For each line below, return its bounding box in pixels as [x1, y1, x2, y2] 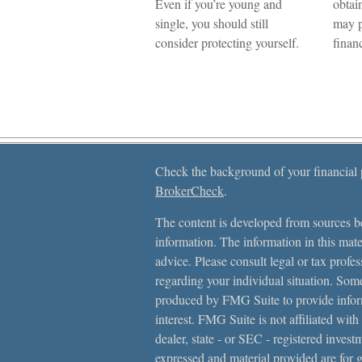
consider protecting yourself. [155, 34, 299, 51]
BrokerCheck [155, 182, 224, 199]
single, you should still [155, 15, 268, 32]
